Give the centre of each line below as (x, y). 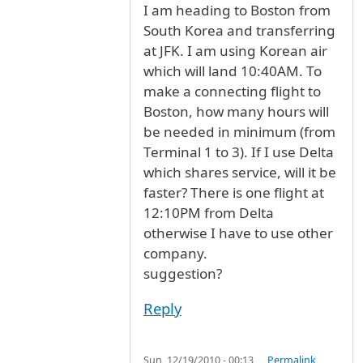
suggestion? (183, 274)
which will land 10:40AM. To (233, 71)
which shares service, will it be (240, 173)
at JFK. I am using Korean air (235, 51)
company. (175, 254)
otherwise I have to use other (238, 233)
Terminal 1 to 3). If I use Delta (239, 152)
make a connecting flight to (232, 92)
